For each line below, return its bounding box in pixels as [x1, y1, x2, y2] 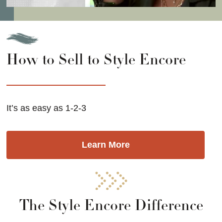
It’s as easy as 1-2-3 [6, 103, 87, 113]
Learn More [81, 139, 130, 150]
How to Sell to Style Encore [6, 53, 186, 68]
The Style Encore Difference [19, 199, 203, 214]
